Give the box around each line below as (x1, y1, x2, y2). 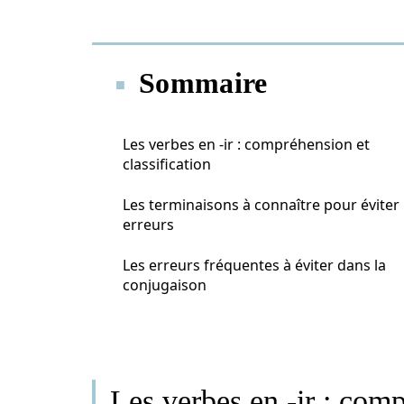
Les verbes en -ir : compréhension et (123, 134, 370, 154)
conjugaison (123, 275, 207, 295)
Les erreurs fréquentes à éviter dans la (123, 255, 386, 275)
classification (123, 154, 211, 174)
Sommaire (139, 67, 268, 99)
